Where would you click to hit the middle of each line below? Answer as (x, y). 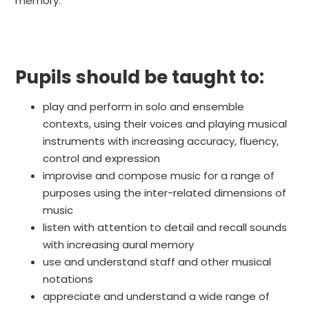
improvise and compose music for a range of (159, 176)
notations (68, 279)
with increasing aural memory (119, 245)
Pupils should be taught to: (140, 77)
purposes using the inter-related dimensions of (165, 193)
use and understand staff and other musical (157, 262)
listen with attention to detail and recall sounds (165, 228)
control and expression (102, 159)
